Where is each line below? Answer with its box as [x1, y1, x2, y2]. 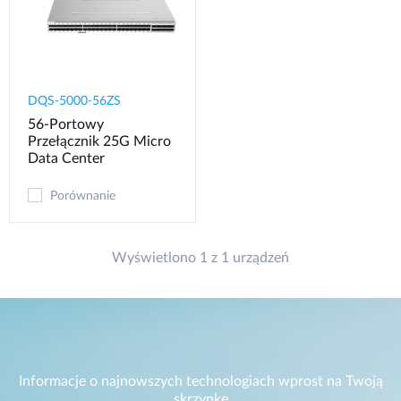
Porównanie [50, 189, 115, 202]
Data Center [28, 150, 105, 166]
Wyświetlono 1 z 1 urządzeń [112, 250, 289, 265]
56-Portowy [28, 116, 104, 132]
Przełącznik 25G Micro [28, 133, 171, 149]
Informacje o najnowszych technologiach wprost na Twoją [18, 373, 383, 388]
